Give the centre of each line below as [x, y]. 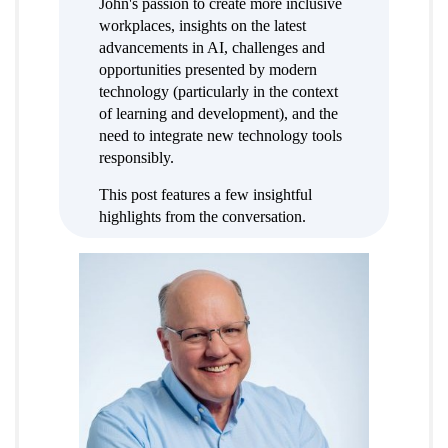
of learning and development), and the [218, 114]
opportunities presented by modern [208, 70]
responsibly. [136, 158]
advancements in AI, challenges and [212, 48]
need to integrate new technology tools [220, 136]
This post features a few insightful [205, 195]
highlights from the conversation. [202, 217]
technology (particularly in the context [218, 92]
